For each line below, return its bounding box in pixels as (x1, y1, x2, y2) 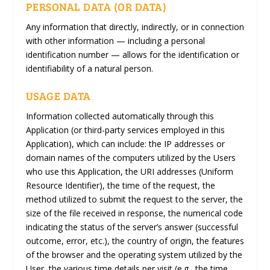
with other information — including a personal (25, 35, 205, 47)
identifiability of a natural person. (25, 63, 153, 75)
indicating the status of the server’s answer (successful (25, 221, 238, 233)
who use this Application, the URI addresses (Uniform (25, 165, 233, 177)
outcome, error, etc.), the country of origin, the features (25, 234, 244, 246)
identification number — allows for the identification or (25, 49, 239, 61)
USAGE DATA (25, 88, 91, 103)
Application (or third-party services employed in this (25, 124, 225, 136)
